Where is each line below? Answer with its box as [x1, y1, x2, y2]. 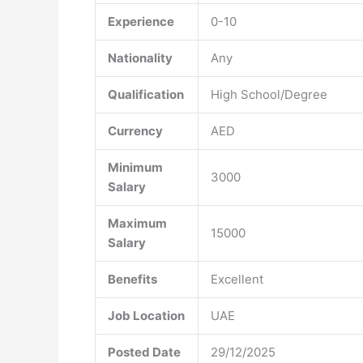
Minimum [108, 160, 163, 175]
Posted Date [108, 344, 181, 360]
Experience [108, 14, 174, 29]
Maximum [108, 216, 167, 231]
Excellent [211, 271, 263, 287]
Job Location [108, 308, 185, 323]
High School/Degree [211, 87, 327, 102]
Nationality [108, 50, 173, 66]
